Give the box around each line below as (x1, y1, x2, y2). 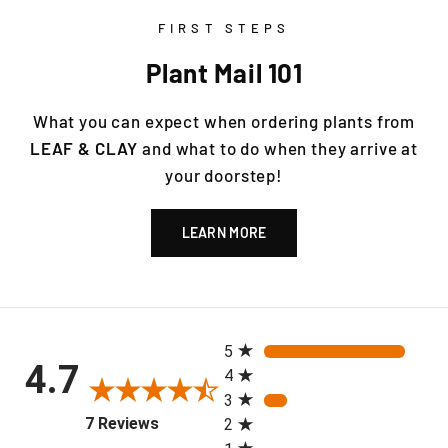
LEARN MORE (181, 224, 267, 242)
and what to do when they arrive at (142, 138, 419, 159)
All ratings (223, 322, 293, 342)
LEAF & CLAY (29, 138, 143, 159)
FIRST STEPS (157, 20, 291, 37)
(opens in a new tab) (158, 403, 299, 423)
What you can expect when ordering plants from (32, 111, 416, 132)
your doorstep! (165, 165, 283, 186)
